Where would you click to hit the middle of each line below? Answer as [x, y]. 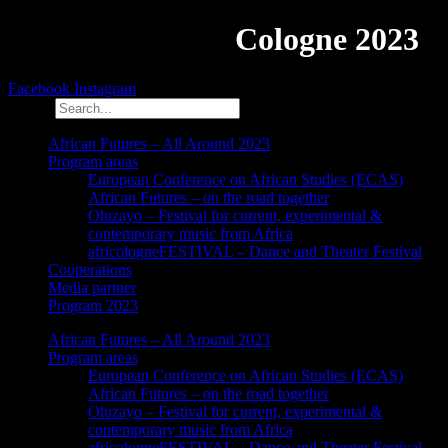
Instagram [105, 88]
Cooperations [90, 269]
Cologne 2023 [323, 39]
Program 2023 [93, 305]
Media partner [92, 287]
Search [29, 107]
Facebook [39, 88]
